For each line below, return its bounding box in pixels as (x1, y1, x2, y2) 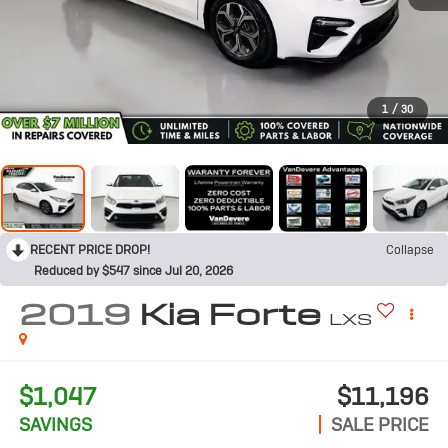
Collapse (386, 241, 434, 258)
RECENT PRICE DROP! (30, 241, 150, 258)
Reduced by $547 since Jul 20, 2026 (34, 262, 233, 279)
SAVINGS (18, 413, 92, 437)
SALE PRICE (331, 413, 430, 437)
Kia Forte (138, 294, 321, 334)
